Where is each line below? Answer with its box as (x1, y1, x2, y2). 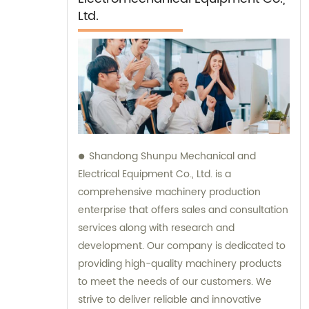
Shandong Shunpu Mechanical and (89, 148, 256, 164)
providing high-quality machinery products (78, 255, 281, 272)
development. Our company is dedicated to (78, 237, 286, 254)
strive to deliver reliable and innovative (78, 291, 261, 308)
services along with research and (78, 219, 235, 236)
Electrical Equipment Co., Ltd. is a (78, 166, 231, 182)
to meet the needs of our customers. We (78, 273, 272, 290)
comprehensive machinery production (78, 183, 261, 200)
